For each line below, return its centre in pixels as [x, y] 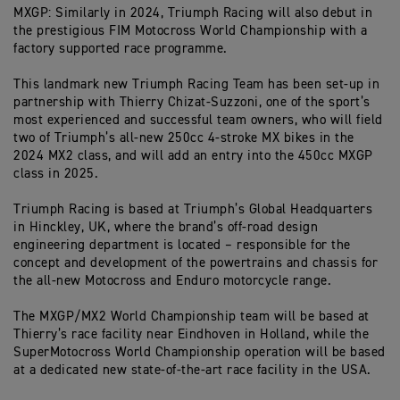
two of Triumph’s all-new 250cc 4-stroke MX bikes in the [184, 137]
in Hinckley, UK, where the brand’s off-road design [166, 227]
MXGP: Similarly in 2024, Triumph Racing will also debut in [193, 12]
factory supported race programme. [121, 48]
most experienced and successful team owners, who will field [198, 120]
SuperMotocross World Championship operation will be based [200, 352]
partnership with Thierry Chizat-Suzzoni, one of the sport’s [192, 102]
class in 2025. [56, 173]
